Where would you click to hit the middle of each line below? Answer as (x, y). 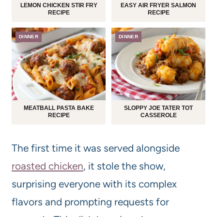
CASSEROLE (158, 116)
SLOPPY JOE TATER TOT (158, 108)
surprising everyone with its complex (94, 184)
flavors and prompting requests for (90, 202)
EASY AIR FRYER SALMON (158, 6)
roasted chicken (47, 166)
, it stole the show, (124, 166)
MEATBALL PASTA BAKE (59, 108)
